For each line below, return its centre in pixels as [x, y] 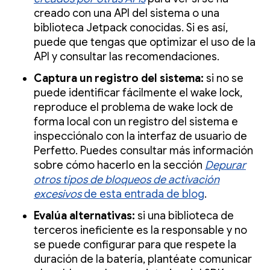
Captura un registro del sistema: [119, 78]
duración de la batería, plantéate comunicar [143, 259]
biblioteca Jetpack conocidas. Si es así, [131, 27]
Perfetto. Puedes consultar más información [143, 150]
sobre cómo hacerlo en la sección [119, 165]
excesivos [58, 194]
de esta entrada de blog [144, 194]
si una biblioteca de [184, 215]
